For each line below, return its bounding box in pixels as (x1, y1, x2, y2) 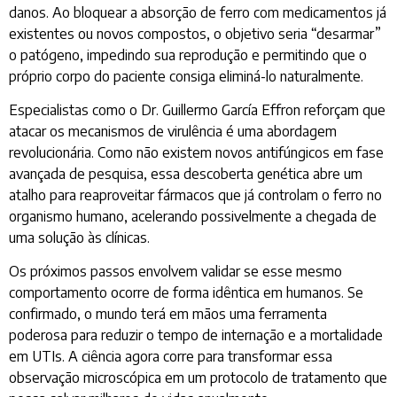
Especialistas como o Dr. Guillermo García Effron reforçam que (9, 101, 385, 120)
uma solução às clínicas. (9, 229, 150, 247)
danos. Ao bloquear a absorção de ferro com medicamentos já (9, 3, 386, 21)
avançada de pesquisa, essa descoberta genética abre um (9, 165, 362, 183)
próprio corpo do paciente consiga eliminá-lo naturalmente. (9, 66, 363, 85)
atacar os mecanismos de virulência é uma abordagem (9, 122, 337, 141)
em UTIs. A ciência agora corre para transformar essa (9, 347, 332, 366)
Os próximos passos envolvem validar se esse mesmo (9, 262, 342, 281)
